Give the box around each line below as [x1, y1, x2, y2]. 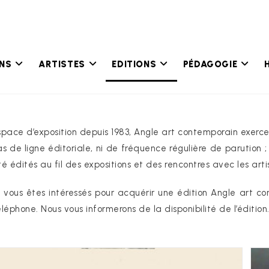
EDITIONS [112, 59, 157, 70]
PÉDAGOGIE [183, 59, 238, 70]
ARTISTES [38, 59, 85, 70]
